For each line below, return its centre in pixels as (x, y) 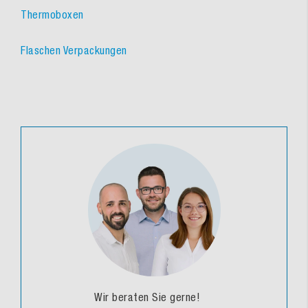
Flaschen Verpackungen (74, 51)
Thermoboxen (52, 15)
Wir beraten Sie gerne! (147, 297)
